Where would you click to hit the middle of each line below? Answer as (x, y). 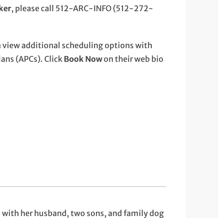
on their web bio (133, 59)
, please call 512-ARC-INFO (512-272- (82, 8)
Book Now (83, 59)
